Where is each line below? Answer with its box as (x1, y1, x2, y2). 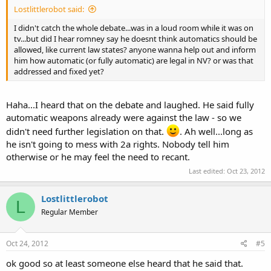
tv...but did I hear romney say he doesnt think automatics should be (14, 33, 257, 44)
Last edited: (189, 166, 227, 175)
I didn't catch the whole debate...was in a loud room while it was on (14, 22, 253, 33)
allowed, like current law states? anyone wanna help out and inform (14, 44, 256, 55)
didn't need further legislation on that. (6, 125, 166, 137)
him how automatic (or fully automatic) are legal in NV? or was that (14, 55, 253, 66)
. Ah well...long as (180, 125, 253, 137)
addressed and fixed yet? (14, 66, 104, 77)
